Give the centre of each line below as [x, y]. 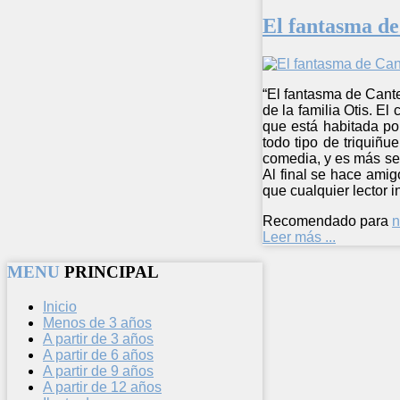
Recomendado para [325, 221]
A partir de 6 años [98, 354]
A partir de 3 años [98, 338]
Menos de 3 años [97, 322]
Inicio [60, 306]
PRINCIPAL [112, 272]
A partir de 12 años [102, 387]
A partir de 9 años [98, 371]
